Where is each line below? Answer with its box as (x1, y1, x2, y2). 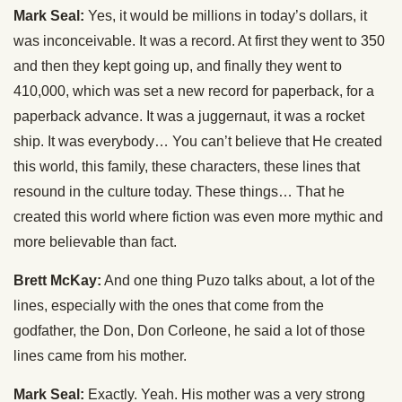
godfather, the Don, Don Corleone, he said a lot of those (13, 323, 365, 338)
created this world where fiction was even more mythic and (13, 209, 383, 224)
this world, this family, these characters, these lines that (13, 159, 360, 174)
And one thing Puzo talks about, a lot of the (101, 273, 375, 288)
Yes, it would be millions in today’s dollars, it (84, 8, 367, 23)
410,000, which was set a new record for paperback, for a (13, 83, 374, 99)
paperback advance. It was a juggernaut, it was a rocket (13, 109, 364, 124)
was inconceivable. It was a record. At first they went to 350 (13, 33, 385, 48)
